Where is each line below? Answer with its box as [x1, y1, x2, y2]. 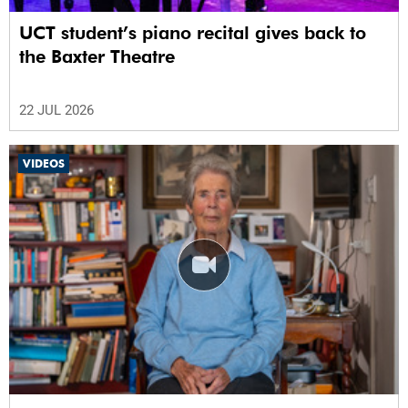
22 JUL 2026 [19, 102, 94, 119]
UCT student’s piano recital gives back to [19, 22, 366, 45]
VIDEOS [23, 157, 65, 171]
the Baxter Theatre [19, 46, 175, 68]
